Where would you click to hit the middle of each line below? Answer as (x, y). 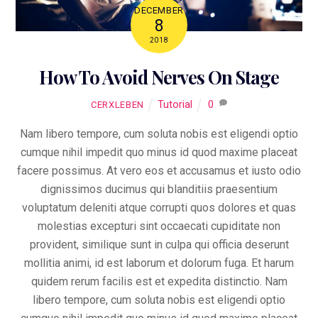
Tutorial (175, 104)
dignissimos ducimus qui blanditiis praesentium (159, 190)
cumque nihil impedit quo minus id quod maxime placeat (159, 153)
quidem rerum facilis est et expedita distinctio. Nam (159, 282)
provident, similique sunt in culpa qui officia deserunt (159, 245)
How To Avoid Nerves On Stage (159, 76)
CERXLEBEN (117, 104)
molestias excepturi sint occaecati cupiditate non (159, 226)
